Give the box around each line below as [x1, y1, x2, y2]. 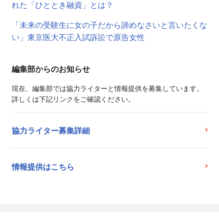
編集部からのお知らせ [12, 63, 90, 75]
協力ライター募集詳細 [12, 125, 90, 136]
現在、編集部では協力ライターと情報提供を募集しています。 [12, 83, 203, 93]
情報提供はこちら [12, 161, 74, 173]
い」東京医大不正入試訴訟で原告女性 [12, 31, 145, 43]
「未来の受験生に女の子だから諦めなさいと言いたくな [12, 19, 207, 31]
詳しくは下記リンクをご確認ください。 [12, 94, 135, 104]
